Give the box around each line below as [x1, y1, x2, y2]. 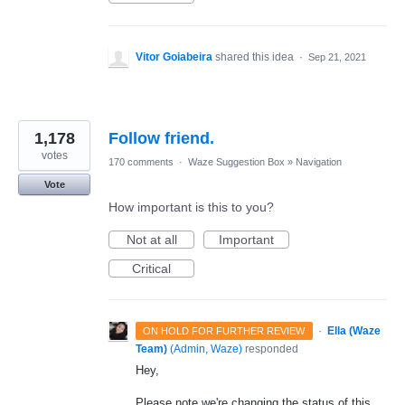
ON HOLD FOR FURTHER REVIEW [143, 325, 306, 336]
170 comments [108, 156, 174, 167]
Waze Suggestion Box [188, 156, 285, 167]
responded [242, 343, 298, 355]
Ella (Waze [326, 325, 381, 337]
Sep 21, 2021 [308, 52, 366, 62]
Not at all [126, 232, 177, 247]
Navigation [296, 156, 342, 167]
